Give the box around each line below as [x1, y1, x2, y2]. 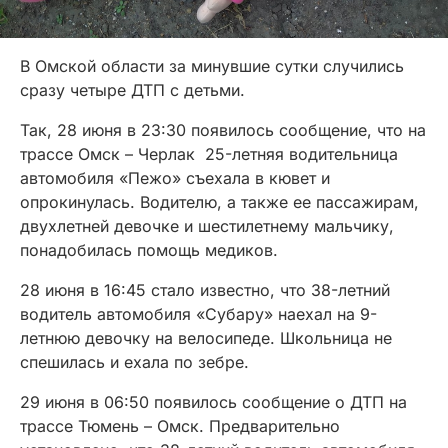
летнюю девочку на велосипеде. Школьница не [20, 328, 392, 349]
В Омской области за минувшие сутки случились [20, 56, 404, 77]
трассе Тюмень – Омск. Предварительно [20, 416, 340, 437]
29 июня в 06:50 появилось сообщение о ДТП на [20, 392, 407, 413]
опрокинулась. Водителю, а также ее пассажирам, [20, 192, 419, 213]
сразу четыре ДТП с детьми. [20, 80, 245, 101]
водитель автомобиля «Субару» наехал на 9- [20, 304, 377, 325]
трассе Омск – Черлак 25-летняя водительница [20, 144, 398, 165]
